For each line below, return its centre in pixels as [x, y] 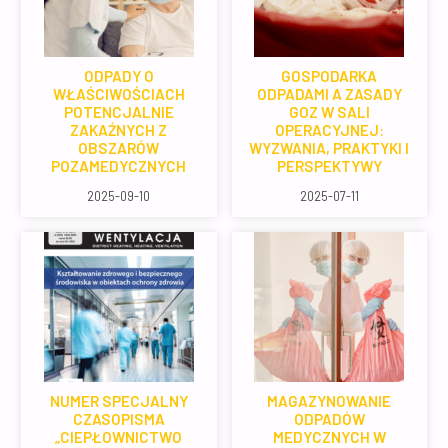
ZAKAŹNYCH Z [119, 129]
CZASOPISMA [118, 418]
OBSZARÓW [119, 147]
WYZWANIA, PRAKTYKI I [329, 147]
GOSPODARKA [329, 75]
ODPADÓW [329, 418]
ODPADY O [118, 75]
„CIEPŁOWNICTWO [119, 436]
